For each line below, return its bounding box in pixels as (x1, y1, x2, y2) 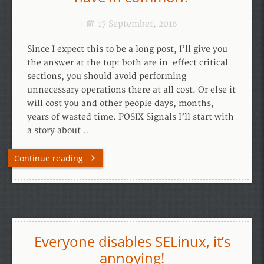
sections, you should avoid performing (27, 71, 186, 81)
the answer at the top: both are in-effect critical (27, 58, 228, 68)
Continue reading (14, 153, 83, 164)
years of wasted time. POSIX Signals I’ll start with (27, 112, 234, 122)
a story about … (27, 126, 91, 136)
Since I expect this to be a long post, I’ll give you (27, 44, 227, 54)
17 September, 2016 (98, 19, 177, 29)
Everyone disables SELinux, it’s (34, 232, 230, 251)
